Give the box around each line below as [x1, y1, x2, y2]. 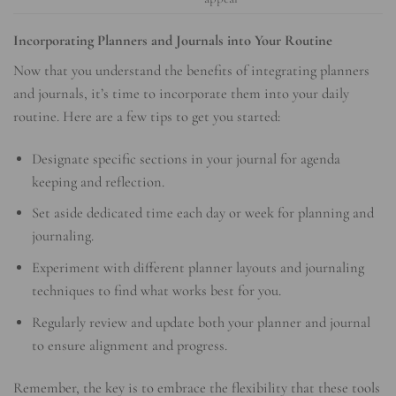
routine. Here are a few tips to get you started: [13, 108, 280, 126]
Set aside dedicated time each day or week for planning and [32, 204, 375, 223]
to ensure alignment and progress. [32, 337, 228, 355]
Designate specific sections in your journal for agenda [32, 149, 341, 168]
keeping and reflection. [32, 172, 165, 191]
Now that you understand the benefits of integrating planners [13, 62, 369, 80]
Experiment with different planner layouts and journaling [32, 259, 365, 278]
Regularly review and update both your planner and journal [32, 314, 371, 332]
